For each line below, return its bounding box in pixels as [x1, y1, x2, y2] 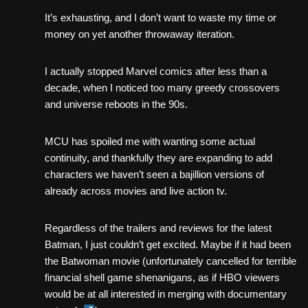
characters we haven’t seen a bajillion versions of [45, 168, 264, 180]
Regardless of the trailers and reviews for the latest [45, 221, 272, 234]
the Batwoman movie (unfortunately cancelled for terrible [45, 254, 296, 267]
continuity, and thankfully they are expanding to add [45, 151, 272, 164]
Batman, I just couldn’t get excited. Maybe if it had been [45, 238, 291, 250]
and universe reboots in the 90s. [45, 98, 188, 110]
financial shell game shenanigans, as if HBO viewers [45, 271, 280, 283]
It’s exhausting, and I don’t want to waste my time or [45, 11, 276, 23]
